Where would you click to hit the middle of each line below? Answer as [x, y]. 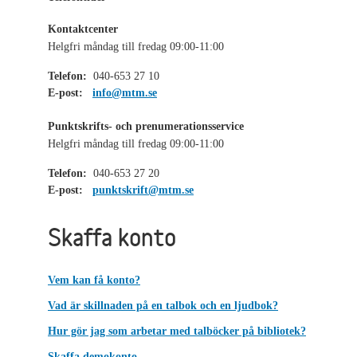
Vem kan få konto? [94, 280]
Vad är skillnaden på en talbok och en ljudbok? [163, 305]
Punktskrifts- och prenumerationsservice [146, 126]
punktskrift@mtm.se [143, 190]
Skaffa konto [112, 237]
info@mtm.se [125, 92]
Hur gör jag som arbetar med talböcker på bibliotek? [177, 331]
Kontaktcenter [83, 29]
